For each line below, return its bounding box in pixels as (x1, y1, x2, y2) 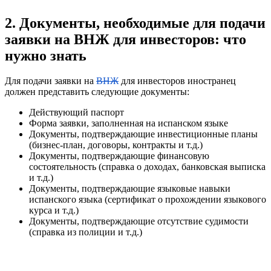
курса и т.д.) (29, 205, 79, 216)
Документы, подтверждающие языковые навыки (29, 183, 230, 194)
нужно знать (5, 47, 87, 64)
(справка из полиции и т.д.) (29, 227, 142, 238)
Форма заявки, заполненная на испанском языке (29, 118, 228, 129)
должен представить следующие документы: (5, 87, 189, 97)
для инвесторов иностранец (119, 76, 236, 87)
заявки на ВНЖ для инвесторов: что (5, 31, 246, 47)
